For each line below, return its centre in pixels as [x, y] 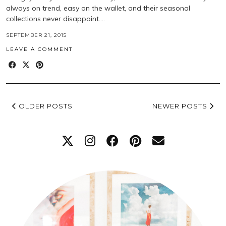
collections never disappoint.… [55, 19]
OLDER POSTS [45, 106]
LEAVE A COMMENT [39, 49]
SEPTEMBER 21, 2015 [36, 35]
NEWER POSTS [181, 106]
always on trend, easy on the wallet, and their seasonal [98, 8]
